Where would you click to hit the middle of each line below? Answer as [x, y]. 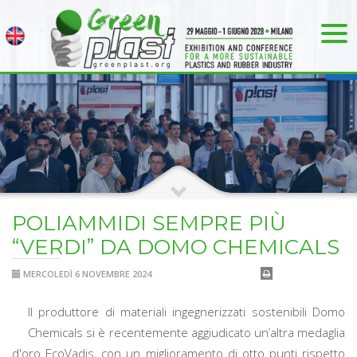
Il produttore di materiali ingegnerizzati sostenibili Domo [186, 312]
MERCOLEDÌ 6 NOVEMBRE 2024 [86, 274]
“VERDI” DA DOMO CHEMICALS [176, 247]
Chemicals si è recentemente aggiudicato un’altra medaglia [186, 332]
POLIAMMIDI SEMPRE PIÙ [149, 223]
